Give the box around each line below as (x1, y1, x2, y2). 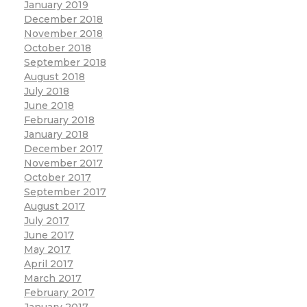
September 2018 (24, 56, 106, 69)
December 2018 (24, 13, 103, 26)
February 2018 (24, 114, 95, 127)
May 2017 (24, 243, 71, 256)
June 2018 (24, 99, 74, 112)
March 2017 (24, 272, 82, 285)
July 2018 (24, 85, 69, 98)
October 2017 (24, 171, 91, 184)
